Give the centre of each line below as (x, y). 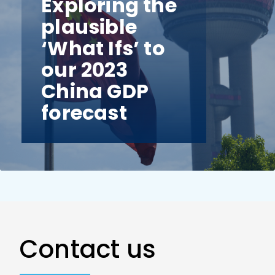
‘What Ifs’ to (103, 48)
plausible (89, 27)
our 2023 (84, 70)
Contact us (88, 249)
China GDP (95, 91)
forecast (84, 113)
